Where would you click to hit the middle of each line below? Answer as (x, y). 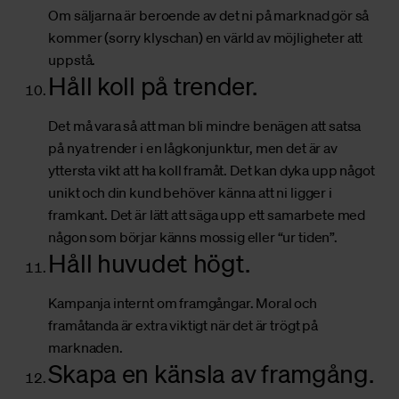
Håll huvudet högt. (149, 263)
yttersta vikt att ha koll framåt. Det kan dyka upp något (212, 171)
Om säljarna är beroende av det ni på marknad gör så (209, 16)
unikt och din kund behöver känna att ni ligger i (190, 193)
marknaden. (85, 348)
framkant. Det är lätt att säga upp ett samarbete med (207, 215)
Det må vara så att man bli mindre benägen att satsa (205, 126)
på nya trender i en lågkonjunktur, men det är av (193, 148)
